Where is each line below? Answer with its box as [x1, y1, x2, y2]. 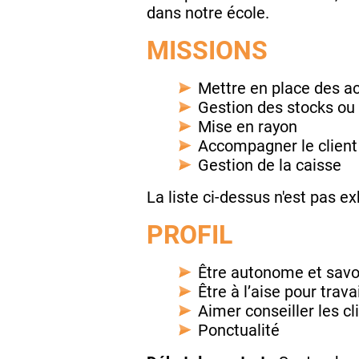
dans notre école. [147, 3, 269, 23]
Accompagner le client [198, 136, 357, 156]
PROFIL [147, 220, 232, 251]
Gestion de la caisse [198, 155, 341, 175]
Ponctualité [198, 321, 280, 341]
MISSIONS [147, 35, 268, 67]
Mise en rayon [198, 117, 297, 137]
